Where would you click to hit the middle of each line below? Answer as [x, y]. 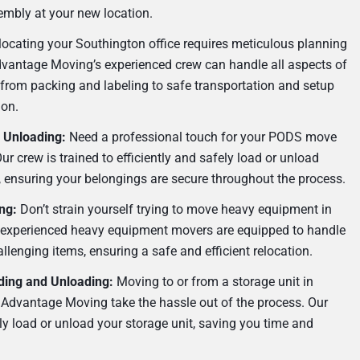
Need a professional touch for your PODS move [201, 137]
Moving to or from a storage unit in [213, 282]
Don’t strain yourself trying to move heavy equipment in [174, 210]
